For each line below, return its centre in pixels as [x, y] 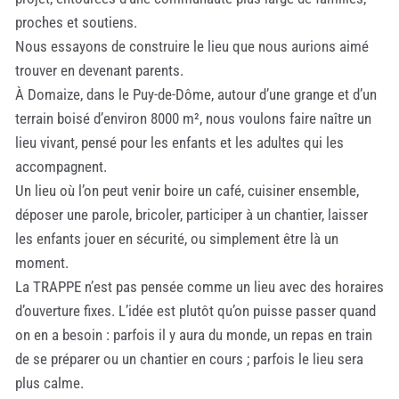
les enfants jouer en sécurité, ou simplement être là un [177, 238]
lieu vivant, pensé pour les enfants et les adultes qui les [179, 142]
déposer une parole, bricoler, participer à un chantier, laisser [191, 214]
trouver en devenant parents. [99, 70]
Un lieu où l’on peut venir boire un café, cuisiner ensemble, [187, 190]
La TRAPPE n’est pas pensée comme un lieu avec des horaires [199, 286]
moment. [42, 262]
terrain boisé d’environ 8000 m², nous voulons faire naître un [193, 118]
